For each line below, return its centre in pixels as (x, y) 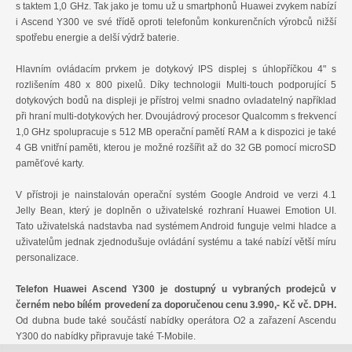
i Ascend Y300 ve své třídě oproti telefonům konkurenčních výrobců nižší (176, 22)
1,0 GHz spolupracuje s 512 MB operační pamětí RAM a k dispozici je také (176, 132)
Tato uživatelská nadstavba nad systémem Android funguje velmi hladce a (176, 227)
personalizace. (48, 258)
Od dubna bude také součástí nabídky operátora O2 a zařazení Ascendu (176, 321)
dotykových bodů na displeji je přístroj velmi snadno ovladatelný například (176, 101)
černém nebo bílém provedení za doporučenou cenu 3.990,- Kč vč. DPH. (176, 305)
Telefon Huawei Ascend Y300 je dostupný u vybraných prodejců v (176, 290)
